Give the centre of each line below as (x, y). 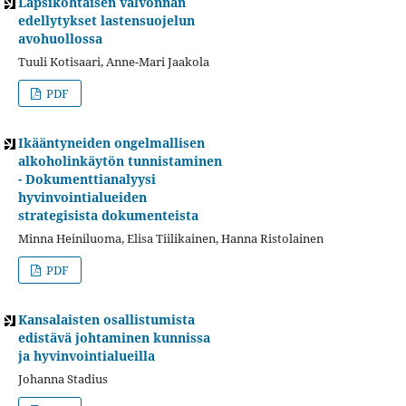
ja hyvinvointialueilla (86, 355)
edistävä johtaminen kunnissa (114, 337)
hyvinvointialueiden (82, 197)
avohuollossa (60, 38)
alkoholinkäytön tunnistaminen (120, 160)
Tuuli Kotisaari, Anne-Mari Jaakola (113, 61)
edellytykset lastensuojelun (106, 20)
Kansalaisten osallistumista (106, 319)
